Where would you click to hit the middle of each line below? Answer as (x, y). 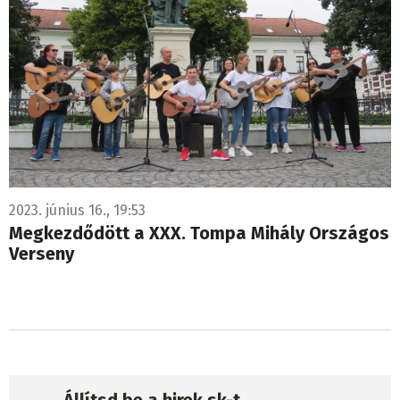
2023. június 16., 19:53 (77, 211)
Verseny (42, 254)
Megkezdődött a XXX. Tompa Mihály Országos (199, 233)
